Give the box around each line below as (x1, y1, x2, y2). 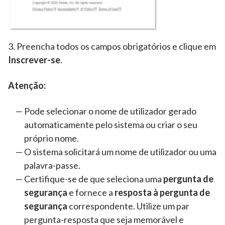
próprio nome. (24, 132, 80, 144)
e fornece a (67, 186, 115, 198)
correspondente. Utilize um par (67, 200, 189, 211)
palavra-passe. (24, 159, 83, 171)
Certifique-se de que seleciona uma (24, 173, 163, 184)
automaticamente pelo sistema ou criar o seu (24, 119, 197, 130)
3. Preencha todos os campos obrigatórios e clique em (8, 40, 216, 52)
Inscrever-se (8, 54, 60, 65)
